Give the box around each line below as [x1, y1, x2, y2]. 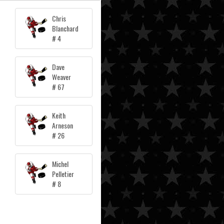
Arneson [52, 120, 73, 131]
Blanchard [52, 23, 78, 34]
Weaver [52, 71, 71, 82]
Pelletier [52, 168, 74, 179]
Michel [52, 158, 68, 169]
